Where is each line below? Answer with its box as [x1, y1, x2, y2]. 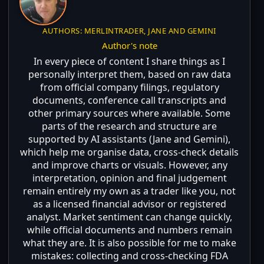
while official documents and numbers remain [27, 223, 232, 236]
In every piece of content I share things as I [34, 54, 226, 68]
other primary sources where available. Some [28, 106, 231, 120]
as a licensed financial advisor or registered [32, 197, 226, 210]
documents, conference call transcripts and [32, 93, 227, 107]
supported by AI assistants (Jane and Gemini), [28, 132, 231, 146]
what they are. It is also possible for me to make [22, 236, 236, 249]
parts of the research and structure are [42, 119, 217, 133]
